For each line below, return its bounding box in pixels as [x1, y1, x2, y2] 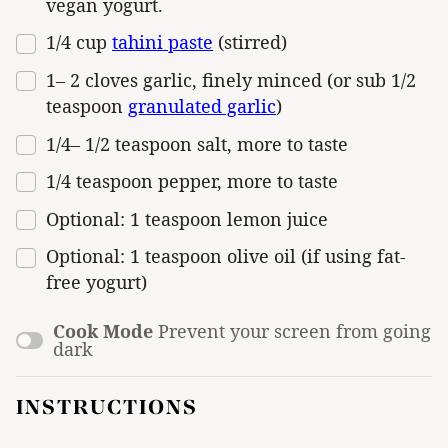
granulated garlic [128, 93, 276, 118]
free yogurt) [46, 270, 147, 295]
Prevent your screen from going [157, 319, 431, 344]
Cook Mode [52, 319, 153, 344]
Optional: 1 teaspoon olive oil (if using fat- [46, 244, 406, 269]
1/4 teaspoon [46, 169, 153, 194]
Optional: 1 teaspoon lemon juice [46, 206, 328, 231]
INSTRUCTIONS [16, 395, 198, 420]
